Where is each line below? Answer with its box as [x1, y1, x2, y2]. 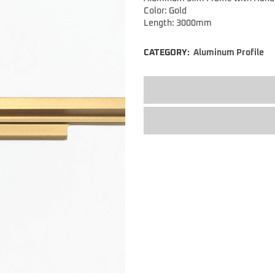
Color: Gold [144, 7, 187, 16]
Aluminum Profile [193, 48, 264, 58]
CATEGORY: [144, 48, 192, 58]
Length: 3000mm [144, 19, 212, 28]
